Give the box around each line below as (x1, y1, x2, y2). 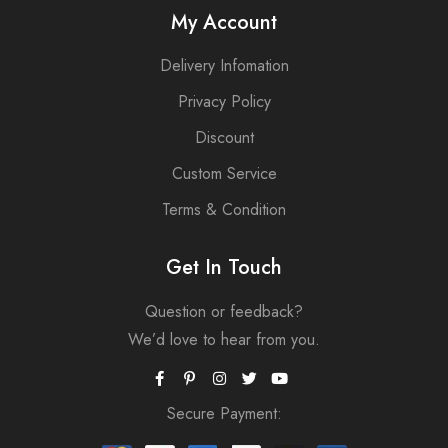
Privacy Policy (177, 89, 271, 113)
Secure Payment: (166, 401, 282, 425)
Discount (194, 125, 254, 149)
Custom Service (171, 161, 277, 185)
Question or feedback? (145, 299, 303, 323)
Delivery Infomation (159, 53, 289, 77)
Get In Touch (166, 252, 282, 282)
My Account (171, 7, 277, 37)
